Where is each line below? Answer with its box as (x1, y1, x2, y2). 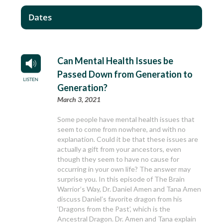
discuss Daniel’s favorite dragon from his (57, 195, 183, 204)
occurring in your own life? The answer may (57, 165, 191, 174)
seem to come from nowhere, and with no (57, 125, 186, 134)
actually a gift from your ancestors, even (57, 145, 182, 154)
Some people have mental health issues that (57, 115, 195, 124)
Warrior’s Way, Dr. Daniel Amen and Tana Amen (57, 185, 202, 194)
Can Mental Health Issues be (57, 55, 174, 67)
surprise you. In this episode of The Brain (57, 175, 185, 184)
